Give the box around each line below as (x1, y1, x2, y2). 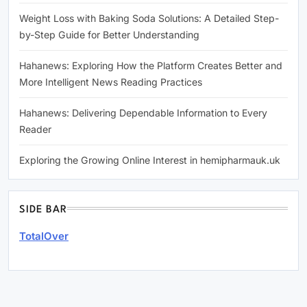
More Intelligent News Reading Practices (19, 75, 202, 88)
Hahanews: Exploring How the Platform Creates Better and (19, 59, 282, 71)
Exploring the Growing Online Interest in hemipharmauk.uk (19, 153, 280, 166)
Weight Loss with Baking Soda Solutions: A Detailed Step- (19, 12, 279, 24)
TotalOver (19, 229, 69, 243)
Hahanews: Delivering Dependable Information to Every (19, 106, 267, 119)
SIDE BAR (19, 204, 68, 215)
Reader (19, 123, 51, 135)
